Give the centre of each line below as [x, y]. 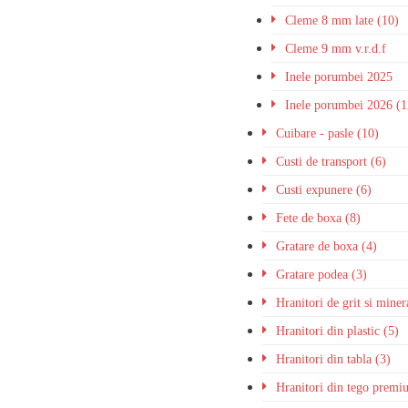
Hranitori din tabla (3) [334, 359]
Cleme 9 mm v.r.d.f [336, 49]
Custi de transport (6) [331, 162]
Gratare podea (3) [322, 275]
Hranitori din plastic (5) [338, 331]
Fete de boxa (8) [319, 218]
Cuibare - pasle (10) [328, 133]
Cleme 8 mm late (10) [342, 20]
